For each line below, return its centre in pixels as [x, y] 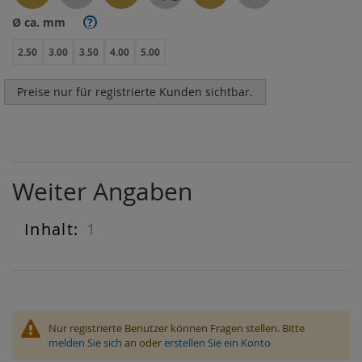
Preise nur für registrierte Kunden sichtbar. [135, 92]
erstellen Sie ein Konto [217, 343]
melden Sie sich [85, 343]
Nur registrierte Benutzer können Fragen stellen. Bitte [177, 328]
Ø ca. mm [39, 22]
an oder [143, 343]
